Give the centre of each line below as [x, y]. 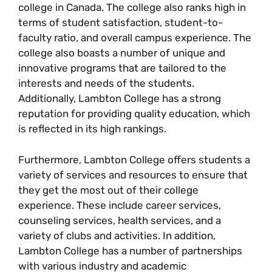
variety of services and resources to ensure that [133, 175]
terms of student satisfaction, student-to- [121, 22]
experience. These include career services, [120, 205]
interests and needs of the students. [106, 83]
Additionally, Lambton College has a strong [120, 98]
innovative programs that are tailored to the [122, 68]
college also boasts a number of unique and [122, 53]
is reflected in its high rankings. [92, 129]
